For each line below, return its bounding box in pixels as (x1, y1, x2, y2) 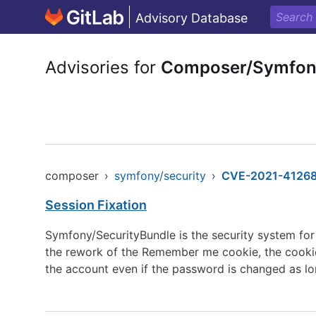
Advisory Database (135, 11, 248, 25)
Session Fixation (45, 197, 147, 212)
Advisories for (45, 57, 161, 78)
